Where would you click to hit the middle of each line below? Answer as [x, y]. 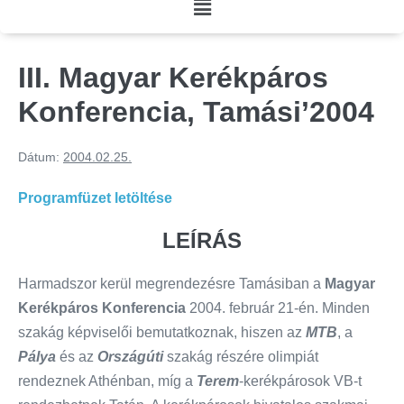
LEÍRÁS [202, 241]
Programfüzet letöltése [95, 198]
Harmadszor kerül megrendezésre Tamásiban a [171, 284]
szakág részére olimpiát [241, 357]
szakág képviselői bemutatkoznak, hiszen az [162, 333]
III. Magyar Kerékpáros [173, 78]
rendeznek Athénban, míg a [107, 381]
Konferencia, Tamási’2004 [196, 112]
